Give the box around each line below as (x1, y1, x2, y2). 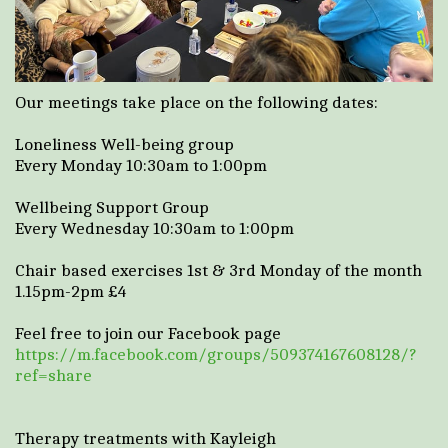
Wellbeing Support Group (15, 196, 209, 217)
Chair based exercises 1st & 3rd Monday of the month (15, 259, 422, 280)
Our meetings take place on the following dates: (15, 91, 378, 112)
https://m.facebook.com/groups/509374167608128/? (15, 343, 417, 364)
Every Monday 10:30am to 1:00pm (15, 154, 267, 175)
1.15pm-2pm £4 (15, 280, 126, 301)
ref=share (15, 364, 92, 385)
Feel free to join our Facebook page (15, 322, 281, 343)
